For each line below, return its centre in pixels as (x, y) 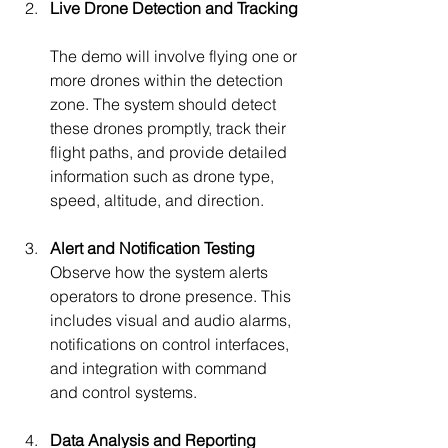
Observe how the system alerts (161, 271)
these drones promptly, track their (170, 127)
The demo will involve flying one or (175, 55)
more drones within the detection (168, 79)
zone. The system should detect (165, 103)
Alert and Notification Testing (152, 247)
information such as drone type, (164, 175)
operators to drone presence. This (172, 295)
